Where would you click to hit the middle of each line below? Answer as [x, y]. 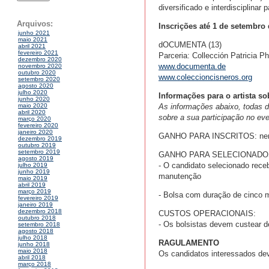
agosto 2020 [36, 86]
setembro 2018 [39, 225]
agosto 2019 [36, 159]
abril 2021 [32, 46]
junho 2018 [34, 244]
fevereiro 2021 [38, 53]
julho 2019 [33, 165]
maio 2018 [33, 251]
